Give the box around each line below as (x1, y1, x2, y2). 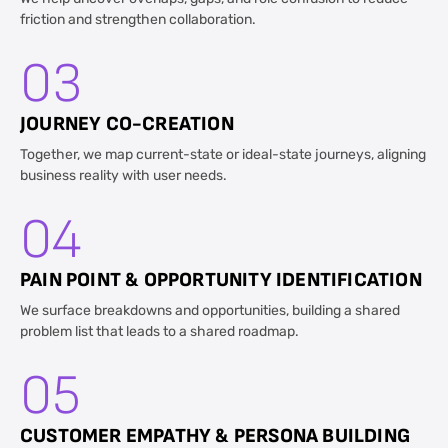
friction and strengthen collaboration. (20, 9, 256, 32)
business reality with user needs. (20, 165, 227, 188)
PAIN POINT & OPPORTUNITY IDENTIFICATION (20, 267, 422, 292)
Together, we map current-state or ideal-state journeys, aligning (20, 144, 426, 167)
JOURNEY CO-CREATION (20, 111, 234, 136)
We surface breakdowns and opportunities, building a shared (20, 300, 400, 323)
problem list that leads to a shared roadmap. (20, 321, 299, 344)
